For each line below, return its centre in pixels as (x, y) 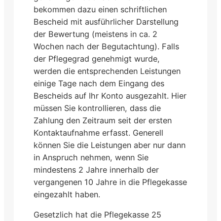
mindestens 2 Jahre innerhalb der (96, 169)
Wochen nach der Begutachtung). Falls (106, 46)
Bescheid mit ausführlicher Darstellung (106, 21)
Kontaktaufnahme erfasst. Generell (98, 132)
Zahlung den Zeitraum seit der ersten (103, 120)
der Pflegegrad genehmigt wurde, (97, 58)
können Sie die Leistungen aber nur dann (110, 145)
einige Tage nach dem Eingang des (99, 83)
